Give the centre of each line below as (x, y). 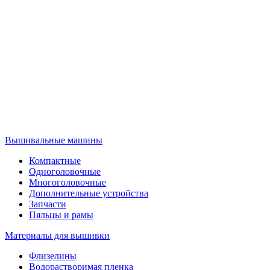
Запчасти (48, 204)
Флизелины (53, 256)
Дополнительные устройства (89, 193)
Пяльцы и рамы (61, 215)
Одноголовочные (65, 172)
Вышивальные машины (54, 140)
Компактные (55, 161)
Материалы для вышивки (57, 236)
